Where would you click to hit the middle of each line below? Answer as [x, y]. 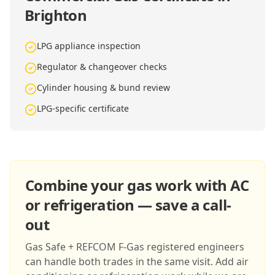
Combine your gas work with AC [137, 185]
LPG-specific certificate [83, 108]
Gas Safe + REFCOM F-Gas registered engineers [135, 247]
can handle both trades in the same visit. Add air [137, 261]
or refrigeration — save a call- [128, 205]
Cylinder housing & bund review [103, 87]
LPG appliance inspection [89, 46]
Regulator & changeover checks [102, 67]
